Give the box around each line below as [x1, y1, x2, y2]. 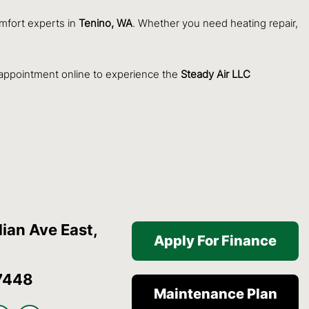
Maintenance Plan [153, 285, 277, 302]
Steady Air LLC [181, 68, 250, 81]
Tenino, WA [79, 17, 132, 30]
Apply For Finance [154, 232, 277, 249]
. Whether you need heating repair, [132, 17, 298, 30]
